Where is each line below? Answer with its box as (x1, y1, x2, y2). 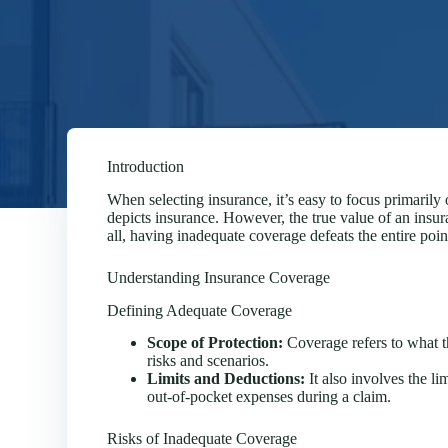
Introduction (107, 158, 185, 175)
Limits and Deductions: (147, 370, 306, 388)
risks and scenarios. (147, 352, 270, 370)
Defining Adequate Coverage (107, 301, 293, 319)
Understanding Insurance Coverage (107, 268, 331, 286)
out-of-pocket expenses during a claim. (147, 388, 392, 406)
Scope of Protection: (147, 334, 284, 352)
